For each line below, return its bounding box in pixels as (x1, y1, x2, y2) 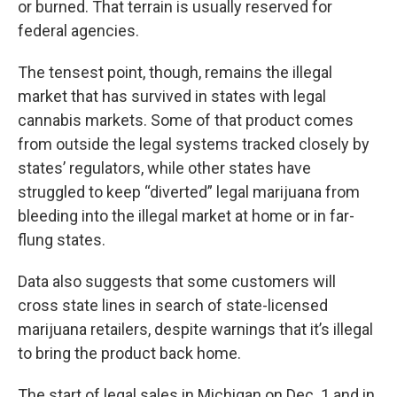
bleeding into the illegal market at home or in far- (18, 206, 354, 225)
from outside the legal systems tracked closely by (18, 135, 370, 153)
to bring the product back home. (18, 344, 241, 362)
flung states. (18, 230, 105, 249)
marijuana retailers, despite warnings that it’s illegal (18, 320, 373, 339)
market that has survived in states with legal (18, 87, 326, 105)
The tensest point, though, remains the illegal (18, 63, 332, 82)
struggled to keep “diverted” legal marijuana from (18, 183, 360, 201)
